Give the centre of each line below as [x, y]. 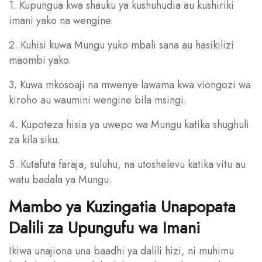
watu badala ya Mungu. [60, 179]
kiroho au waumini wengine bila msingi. [98, 100]
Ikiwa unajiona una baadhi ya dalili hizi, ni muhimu [121, 251]
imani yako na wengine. [61, 20]
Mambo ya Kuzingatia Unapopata [122, 206]
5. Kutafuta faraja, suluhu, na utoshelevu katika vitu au [127, 164]
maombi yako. [40, 60]
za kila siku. [35, 139]
